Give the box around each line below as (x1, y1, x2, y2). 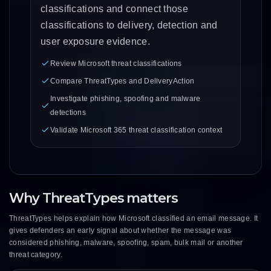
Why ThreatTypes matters (9, 189, 178, 206)
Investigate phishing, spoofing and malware (50, 94, 201, 103)
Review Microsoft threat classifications (50, 59, 182, 68)
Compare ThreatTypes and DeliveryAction (50, 76, 195, 85)
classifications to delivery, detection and (41, 19, 218, 30)
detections (50, 108, 86, 117)
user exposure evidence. (41, 36, 150, 47)
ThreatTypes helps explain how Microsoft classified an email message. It (9, 214, 258, 223)
